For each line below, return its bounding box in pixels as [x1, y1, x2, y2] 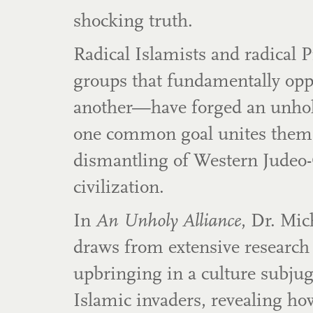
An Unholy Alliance [95, 212, 241, 231]
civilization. [73, 179, 164, 198]
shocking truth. [73, 13, 193, 31]
